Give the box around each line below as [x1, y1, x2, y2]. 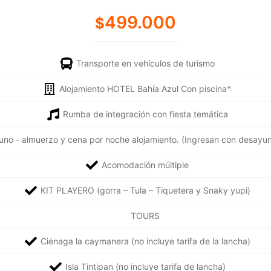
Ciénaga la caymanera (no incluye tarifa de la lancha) [40, 236, 250, 246]
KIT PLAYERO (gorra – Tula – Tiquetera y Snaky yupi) [40, 185, 250, 195]
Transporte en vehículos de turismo [76, 58, 215, 68]
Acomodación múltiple [102, 160, 189, 170]
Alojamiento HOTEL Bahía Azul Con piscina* [59, 83, 231, 94]
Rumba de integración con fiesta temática [62, 109, 228, 119]
